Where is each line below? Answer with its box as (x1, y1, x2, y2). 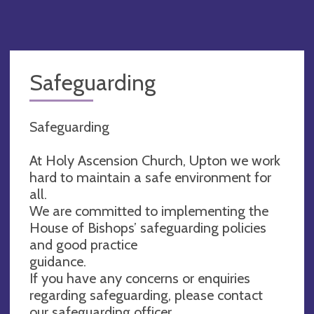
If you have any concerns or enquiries (29, 269, 250, 287)
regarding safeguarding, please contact (29, 286, 263, 303)
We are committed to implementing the (29, 202, 268, 219)
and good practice (29, 235, 137, 253)
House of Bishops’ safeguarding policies (29, 219, 266, 236)
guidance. (29, 252, 86, 270)
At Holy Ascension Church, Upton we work (29, 151, 280, 169)
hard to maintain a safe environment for (29, 168, 271, 186)
